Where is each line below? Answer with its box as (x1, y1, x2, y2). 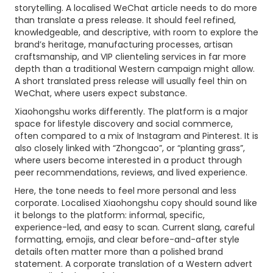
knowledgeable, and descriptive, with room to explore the (15, 26, 258, 38)
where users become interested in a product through (15, 154, 242, 166)
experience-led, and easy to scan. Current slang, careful (15, 221, 255, 233)
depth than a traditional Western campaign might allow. (15, 63, 255, 75)
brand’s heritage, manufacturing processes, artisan (15, 38, 233, 51)
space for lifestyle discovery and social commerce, (15, 118, 233, 130)
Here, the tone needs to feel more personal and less (15, 185, 236, 197)
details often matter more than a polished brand (15, 246, 223, 258)
